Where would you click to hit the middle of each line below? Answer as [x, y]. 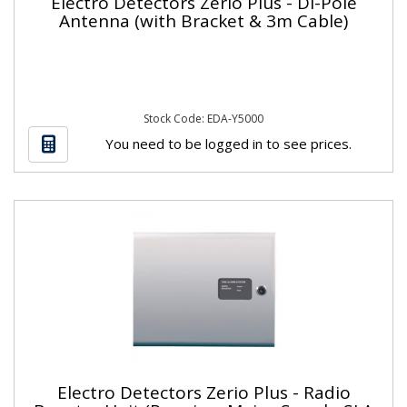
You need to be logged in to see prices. [228, 143]
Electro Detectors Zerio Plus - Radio [203, 392]
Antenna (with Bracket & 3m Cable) [203, 20]
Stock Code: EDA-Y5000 [203, 119]
